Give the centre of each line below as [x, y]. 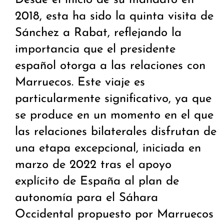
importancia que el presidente [95, 50]
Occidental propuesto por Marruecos [114, 215]
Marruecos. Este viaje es [80, 83]
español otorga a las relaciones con [110, 66]
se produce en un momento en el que [114, 116]
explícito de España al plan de [97, 182]
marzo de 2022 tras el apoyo [93, 165]
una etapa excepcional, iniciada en [108, 149]
